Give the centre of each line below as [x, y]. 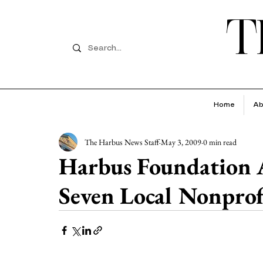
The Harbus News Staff [122, 142]
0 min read [220, 142]
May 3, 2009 [181, 142]
